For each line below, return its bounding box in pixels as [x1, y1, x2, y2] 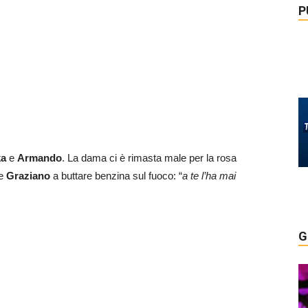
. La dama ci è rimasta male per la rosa [62, 151, 236, 164]
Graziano [6, 169, 50, 181]
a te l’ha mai [182, 169, 236, 181]
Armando [17, 151, 62, 164]
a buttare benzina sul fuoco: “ [50, 169, 182, 181]
